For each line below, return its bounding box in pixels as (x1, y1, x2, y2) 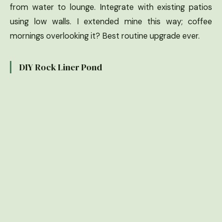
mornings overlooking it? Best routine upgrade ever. (10, 30, 200, 41)
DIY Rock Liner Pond (19, 60, 102, 73)
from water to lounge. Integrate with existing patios (10, 1, 212, 12)
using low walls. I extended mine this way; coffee (10, 16, 212, 27)
